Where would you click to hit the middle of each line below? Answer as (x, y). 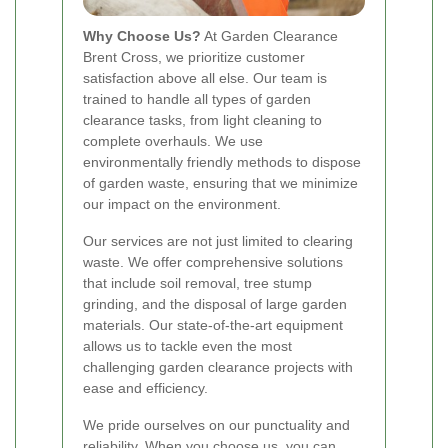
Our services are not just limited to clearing (218, 240)
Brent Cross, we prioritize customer (194, 56)
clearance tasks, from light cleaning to (202, 119)
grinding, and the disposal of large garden (215, 303)
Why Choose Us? (142, 35)
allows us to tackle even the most (187, 345)
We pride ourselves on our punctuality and (216, 424)
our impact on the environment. (182, 203)
